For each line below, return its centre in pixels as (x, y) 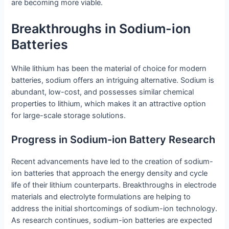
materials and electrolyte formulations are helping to (101, 197)
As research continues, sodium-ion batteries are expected (112, 221)
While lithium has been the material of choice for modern (109, 68)
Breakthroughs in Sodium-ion (101, 28)
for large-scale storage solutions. (69, 115)
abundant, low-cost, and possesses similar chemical (103, 92)
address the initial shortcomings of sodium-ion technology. (114, 209)
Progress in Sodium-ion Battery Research (113, 140)
